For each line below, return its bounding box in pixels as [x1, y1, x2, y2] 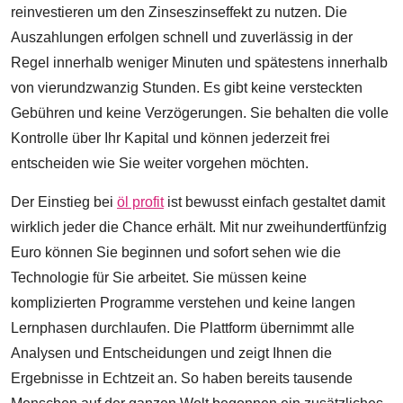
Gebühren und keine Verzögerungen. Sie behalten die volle [11, 104, 389, 121]
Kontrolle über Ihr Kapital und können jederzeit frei [11, 130, 330, 146]
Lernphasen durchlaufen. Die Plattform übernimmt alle [11, 319, 354, 336]
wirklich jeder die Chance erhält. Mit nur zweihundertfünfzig [11, 219, 387, 235]
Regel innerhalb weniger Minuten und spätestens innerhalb [11, 54, 388, 70]
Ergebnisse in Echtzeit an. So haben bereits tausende [11, 370, 353, 386]
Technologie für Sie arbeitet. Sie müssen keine [11, 269, 307, 285]
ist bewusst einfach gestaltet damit [164, 193, 385, 210]
